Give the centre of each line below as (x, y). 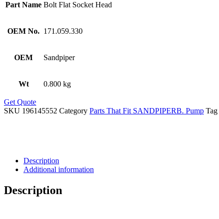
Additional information (59, 169)
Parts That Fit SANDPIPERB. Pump (147, 110)
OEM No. (23, 31)
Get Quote (20, 102)
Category (73, 110)
